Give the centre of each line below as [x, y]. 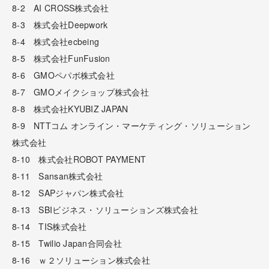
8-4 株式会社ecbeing [56, 41]
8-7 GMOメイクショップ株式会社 [81, 92]
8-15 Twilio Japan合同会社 [67, 243]
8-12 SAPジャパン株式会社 [68, 192]
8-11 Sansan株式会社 [58, 176]
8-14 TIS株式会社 [50, 226]
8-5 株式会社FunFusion [61, 58]
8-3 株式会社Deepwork [60, 24]
